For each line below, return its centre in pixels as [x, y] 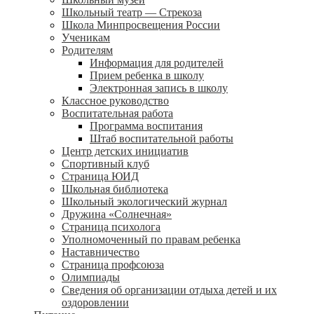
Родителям [87, 50]
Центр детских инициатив [125, 151]
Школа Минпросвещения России [141, 25]
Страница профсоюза [113, 265]
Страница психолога [111, 227]
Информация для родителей [157, 63]
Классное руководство [115, 101]
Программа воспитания [146, 126]
